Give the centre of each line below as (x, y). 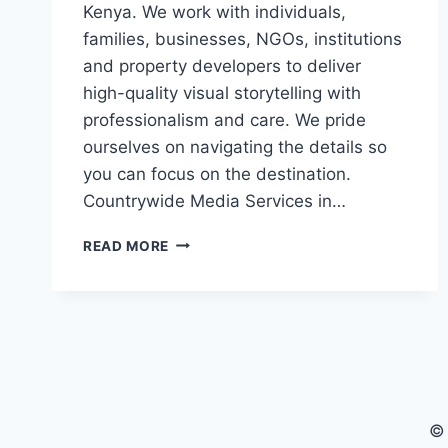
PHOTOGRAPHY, (228, 261)
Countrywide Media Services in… (214, 200)
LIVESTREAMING (228, 345)
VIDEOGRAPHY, (224, 282)
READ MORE (126, 245)
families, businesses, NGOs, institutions (242, 38)
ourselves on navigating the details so (235, 146)
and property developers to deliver (222, 65)
